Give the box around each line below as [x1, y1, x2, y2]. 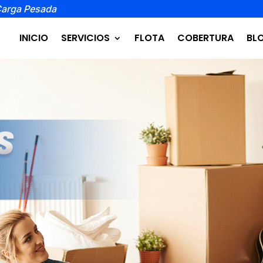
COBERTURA [177, 31, 234, 45]
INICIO [19, 31, 48, 45]
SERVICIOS [60, 31, 110, 45]
